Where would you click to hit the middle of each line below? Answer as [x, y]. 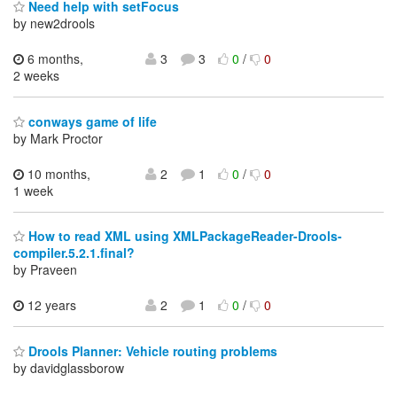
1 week [33, 190]
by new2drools [54, 23]
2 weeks [36, 76]
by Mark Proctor [58, 138]
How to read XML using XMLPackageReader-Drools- [183, 236]
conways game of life [91, 121]
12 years [50, 305]
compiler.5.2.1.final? [74, 253]
